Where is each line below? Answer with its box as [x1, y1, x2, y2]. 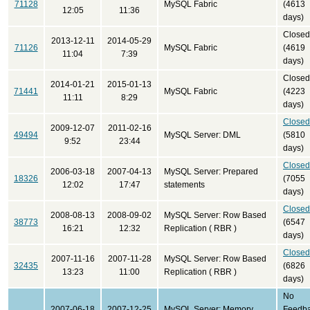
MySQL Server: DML [164, 130, 241, 140]
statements [164, 180, 205, 190]
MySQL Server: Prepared [164, 167, 258, 176]
